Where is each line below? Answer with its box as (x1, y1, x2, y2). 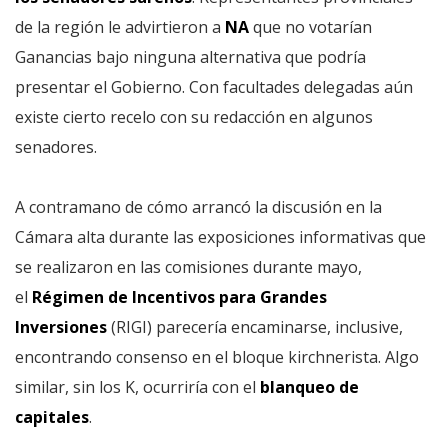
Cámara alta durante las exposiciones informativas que (15, 226, 426, 248)
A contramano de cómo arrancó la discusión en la (15, 196, 382, 218)
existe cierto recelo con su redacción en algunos (15, 106, 373, 128)
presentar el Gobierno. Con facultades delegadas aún (15, 76, 413, 98)
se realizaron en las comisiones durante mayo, (15, 256, 362, 278)
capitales (15, 406, 89, 428)
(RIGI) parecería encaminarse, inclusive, (107, 316, 403, 338)
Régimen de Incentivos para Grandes (28, 286, 327, 308)
